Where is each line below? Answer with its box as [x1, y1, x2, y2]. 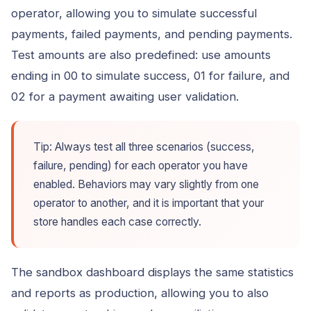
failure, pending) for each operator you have [33, 158, 248, 172]
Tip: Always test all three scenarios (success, [33, 140, 255, 153]
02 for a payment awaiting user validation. [11, 89, 239, 103]
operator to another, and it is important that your [33, 196, 264, 210]
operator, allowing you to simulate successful [11, 6, 257, 20]
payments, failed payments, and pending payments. [11, 26, 292, 41]
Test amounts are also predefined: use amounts [11, 47, 271, 62]
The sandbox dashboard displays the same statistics [11, 264, 294, 279]
